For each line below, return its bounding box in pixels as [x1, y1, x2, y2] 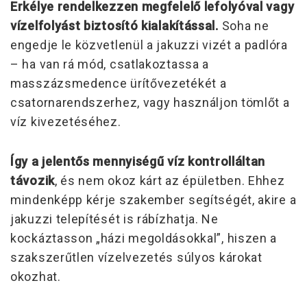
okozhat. [10, 269, 61, 284]
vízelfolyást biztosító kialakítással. [10, 18, 219, 33]
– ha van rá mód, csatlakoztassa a [10, 56, 210, 71]
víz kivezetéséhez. [10, 114, 121, 129]
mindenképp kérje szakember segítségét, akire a [10, 192, 297, 207]
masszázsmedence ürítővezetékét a [10, 75, 227, 90]
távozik [10, 173, 55, 188]
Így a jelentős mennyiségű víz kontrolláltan [10, 153, 266, 169]
